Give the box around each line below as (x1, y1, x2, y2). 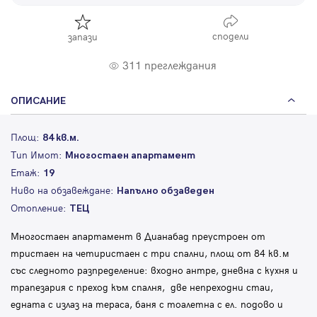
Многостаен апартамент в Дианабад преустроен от (11, 229, 265, 243)
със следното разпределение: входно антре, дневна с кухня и (11, 263, 298, 277)
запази (68, 30, 98, 44)
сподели (212, 29, 249, 43)
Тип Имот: (11, 148, 65, 162)
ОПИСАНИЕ (11, 95, 66, 108)
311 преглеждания (122, 57, 217, 73)
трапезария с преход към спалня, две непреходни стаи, (11, 280, 273, 294)
